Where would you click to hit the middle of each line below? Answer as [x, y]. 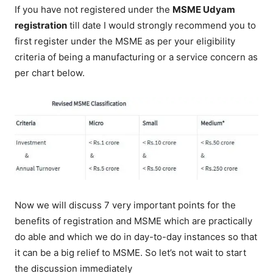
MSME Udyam [204, 9]
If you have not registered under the [94, 9]
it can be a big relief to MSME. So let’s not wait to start [131, 253]
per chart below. [50, 73]
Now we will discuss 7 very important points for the [126, 205]
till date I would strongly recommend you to [162, 25]
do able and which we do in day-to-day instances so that [136, 237]
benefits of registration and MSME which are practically [134, 221]
